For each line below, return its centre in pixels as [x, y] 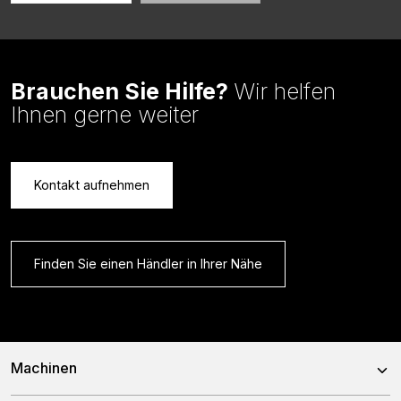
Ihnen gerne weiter [105, 115]
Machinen [44, 368]
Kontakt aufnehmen [92, 185]
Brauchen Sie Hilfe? [122, 92]
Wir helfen [285, 92]
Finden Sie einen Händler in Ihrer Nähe [148, 264]
